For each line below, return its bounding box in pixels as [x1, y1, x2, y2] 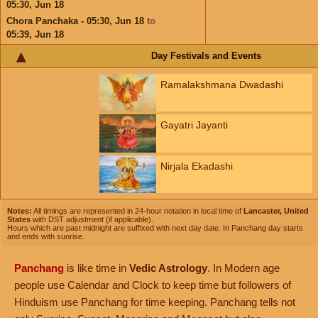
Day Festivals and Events [150, 50, 261, 61]
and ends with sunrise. [7, 232, 84, 241]
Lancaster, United [243, 207, 309, 215]
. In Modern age [207, 262, 280, 274]
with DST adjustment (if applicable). [31, 215, 153, 224]
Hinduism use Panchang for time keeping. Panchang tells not [14, 296, 295, 308]
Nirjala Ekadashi [160, 160, 233, 172]
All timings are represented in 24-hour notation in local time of [32, 207, 243, 215]
